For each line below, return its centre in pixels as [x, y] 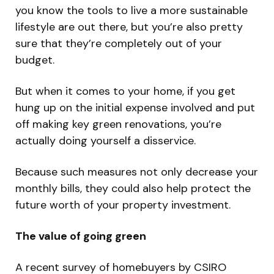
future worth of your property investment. [123, 205]
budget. [35, 60]
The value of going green [81, 236]
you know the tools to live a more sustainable [131, 11]
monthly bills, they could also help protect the [133, 189]
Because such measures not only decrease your [137, 172]
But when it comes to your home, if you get [125, 91]
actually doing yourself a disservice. [106, 141]
